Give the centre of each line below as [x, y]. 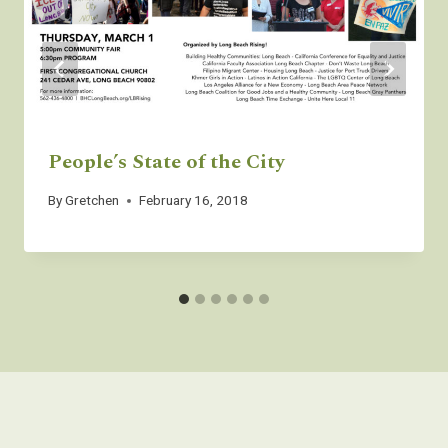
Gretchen [92, 200]
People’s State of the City [166, 161]
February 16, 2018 [194, 200]
